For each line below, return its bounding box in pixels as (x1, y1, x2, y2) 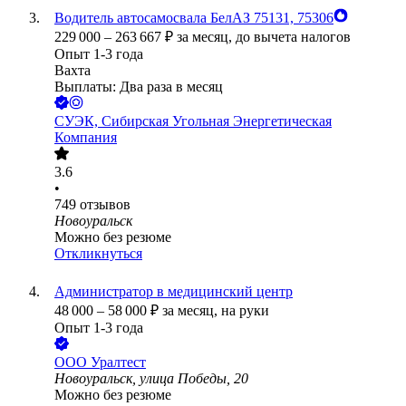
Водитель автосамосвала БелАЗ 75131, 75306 (54, 10, 333, 26)
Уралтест (91, 354, 146, 371)
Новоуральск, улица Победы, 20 (54, 371, 248, 387)
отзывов (80, 197, 130, 213)
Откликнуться (54, 246, 142, 262)
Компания (54, 130, 117, 146)
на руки (221, 303, 269, 319)
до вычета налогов (236, 29, 351, 45)
